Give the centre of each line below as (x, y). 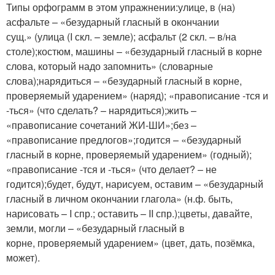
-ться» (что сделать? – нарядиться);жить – (101, 110)
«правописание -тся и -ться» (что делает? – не (111, 169)
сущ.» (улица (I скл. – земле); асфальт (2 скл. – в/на (121, 37)
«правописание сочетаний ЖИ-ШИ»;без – (101, 125)
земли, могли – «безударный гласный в (95, 228)
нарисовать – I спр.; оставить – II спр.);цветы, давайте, (129, 213)
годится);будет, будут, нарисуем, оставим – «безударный (135, 184)
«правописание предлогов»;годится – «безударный (124, 140)
